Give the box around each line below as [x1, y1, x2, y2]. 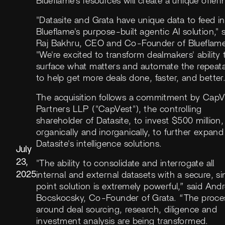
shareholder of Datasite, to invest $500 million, [36, 116, 224, 126]
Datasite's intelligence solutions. [36, 139, 162, 149]
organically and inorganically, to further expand [36, 128, 224, 137]
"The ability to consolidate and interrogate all [36, 159, 214, 168]
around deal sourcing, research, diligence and [36, 205, 217, 214]
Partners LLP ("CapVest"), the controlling [36, 104, 202, 114]
